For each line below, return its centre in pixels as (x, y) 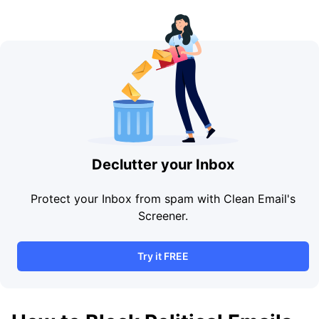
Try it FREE (163, 256)
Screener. (163, 216)
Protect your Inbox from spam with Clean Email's (163, 199)
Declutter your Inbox (163, 164)
